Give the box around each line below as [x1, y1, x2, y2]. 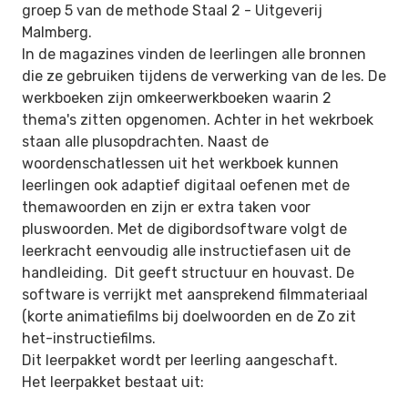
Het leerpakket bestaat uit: [22, 373, 204, 391]
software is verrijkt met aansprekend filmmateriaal [22, 286, 368, 303]
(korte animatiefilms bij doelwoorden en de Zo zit [22, 308, 356, 325]
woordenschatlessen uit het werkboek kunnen [22, 155, 339, 172]
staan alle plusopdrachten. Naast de [22, 133, 269, 150]
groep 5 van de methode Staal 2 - [22, 2, 255, 19]
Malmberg [22, 24, 88, 41]
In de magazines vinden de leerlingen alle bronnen [22, 46, 366, 63]
